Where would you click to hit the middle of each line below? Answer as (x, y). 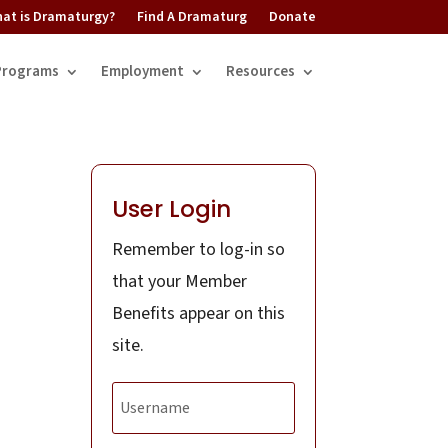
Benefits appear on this (198, 313)
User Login (171, 208)
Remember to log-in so (198, 249)
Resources (260, 71)
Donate (292, 17)
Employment (142, 71)
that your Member (179, 281)
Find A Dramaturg (192, 17)
